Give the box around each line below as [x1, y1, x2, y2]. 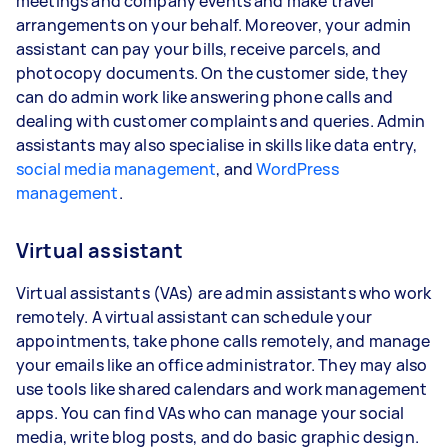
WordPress [256, 157, 339, 180]
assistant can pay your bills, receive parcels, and [16, 37, 382, 60]
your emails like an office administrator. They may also [16, 353, 428, 376]
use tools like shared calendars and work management [16, 377, 428, 400]
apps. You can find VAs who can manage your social [16, 401, 405, 424]
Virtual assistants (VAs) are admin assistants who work [16, 281, 432, 304]
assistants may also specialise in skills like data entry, [16, 133, 418, 156]
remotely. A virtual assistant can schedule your [16, 305, 373, 328]
